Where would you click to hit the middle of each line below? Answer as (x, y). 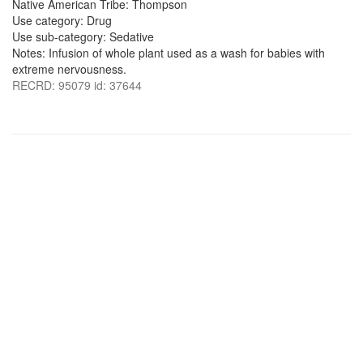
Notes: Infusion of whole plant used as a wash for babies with (169, 53)
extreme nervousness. (69, 69)
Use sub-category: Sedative (83, 36)
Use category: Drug (62, 20)
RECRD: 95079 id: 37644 (77, 85)
